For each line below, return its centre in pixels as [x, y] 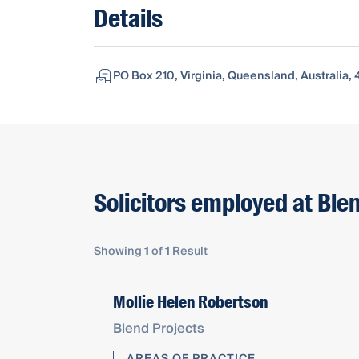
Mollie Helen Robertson [190, 302]
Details [128, 18]
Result [189, 251]
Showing [119, 251]
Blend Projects [159, 328]
